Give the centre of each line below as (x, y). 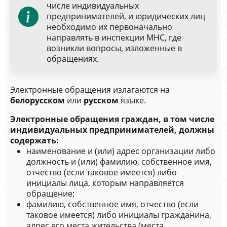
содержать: (34, 140)
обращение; (50, 194)
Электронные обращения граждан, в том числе (112, 119)
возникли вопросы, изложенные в (114, 48)
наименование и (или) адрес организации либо (121, 151)
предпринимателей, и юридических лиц (126, 16)
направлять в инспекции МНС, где (114, 37)
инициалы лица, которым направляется (105, 183)
